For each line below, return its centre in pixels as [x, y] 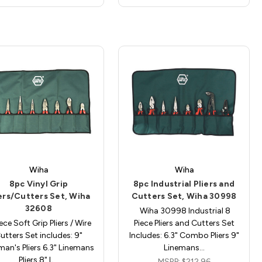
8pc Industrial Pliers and [184, 184]
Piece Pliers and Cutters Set [184, 223]
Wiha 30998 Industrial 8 [184, 211]
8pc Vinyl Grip [39, 184]
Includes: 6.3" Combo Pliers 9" [184, 236]
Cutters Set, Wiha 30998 [184, 196]
